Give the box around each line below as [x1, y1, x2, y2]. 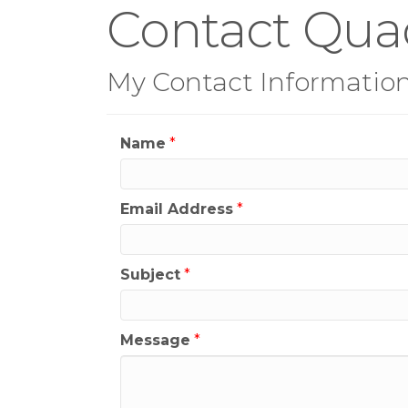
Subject [120, 266, 180, 283]
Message [120, 331, 190, 349]
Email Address [120, 200, 233, 218]
